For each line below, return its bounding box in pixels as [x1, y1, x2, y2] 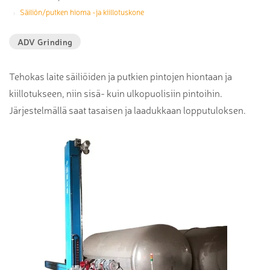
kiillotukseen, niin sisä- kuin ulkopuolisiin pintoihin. [9, 86, 222, 100]
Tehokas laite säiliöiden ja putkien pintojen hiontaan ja [9, 69, 232, 83]
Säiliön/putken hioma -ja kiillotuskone [19, 7, 144, 17]
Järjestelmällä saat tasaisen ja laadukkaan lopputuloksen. [9, 103, 246, 117]
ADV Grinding [17, 36, 73, 48]
